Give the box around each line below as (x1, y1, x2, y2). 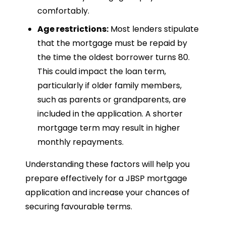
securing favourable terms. (25, 200, 132, 212)
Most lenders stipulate (108, 23, 199, 35)
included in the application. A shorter (37, 107, 183, 120)
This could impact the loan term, (37, 65, 166, 77)
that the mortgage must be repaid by (37, 37, 187, 49)
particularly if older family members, (37, 79, 182, 91)
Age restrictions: (37, 23, 108, 35)
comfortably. (37, 5, 89, 17)
